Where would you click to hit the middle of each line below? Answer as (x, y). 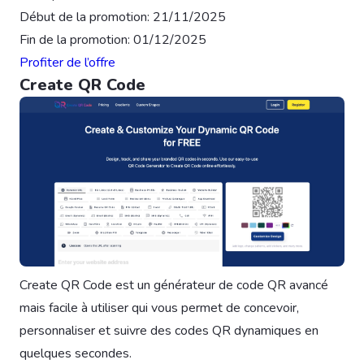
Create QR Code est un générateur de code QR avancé (174, 286)
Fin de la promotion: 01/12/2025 (113, 39)
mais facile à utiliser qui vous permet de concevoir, (159, 308)
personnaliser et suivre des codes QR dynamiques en (169, 331)
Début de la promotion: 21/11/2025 (123, 17)
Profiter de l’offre (67, 62)
